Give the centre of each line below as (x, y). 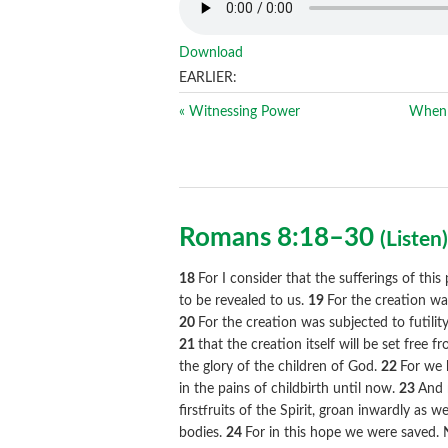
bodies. (203, 433)
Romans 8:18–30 (280, 238)
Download (211, 53)
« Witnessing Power (240, 112)
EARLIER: (208, 78)
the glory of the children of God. (280, 367)
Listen (414, 240)
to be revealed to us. (244, 301)
